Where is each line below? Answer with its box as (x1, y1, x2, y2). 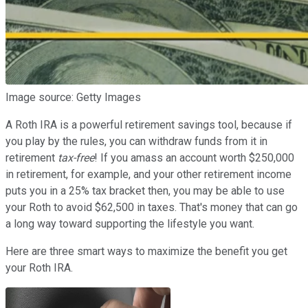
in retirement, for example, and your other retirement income (5, 167, 291, 181)
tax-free (58, 151, 94, 164)
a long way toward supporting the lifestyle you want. (5, 217, 254, 230)
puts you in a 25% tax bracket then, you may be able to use (5, 184, 285, 197)
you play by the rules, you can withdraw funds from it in (5, 134, 267, 148)
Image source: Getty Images (5, 90, 141, 104)
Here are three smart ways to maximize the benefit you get (5, 244, 287, 258)
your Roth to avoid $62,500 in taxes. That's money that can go (5, 200, 298, 214)
